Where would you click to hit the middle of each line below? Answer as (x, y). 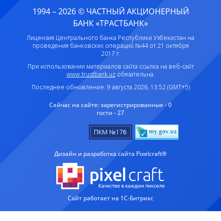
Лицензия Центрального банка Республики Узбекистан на (110, 38)
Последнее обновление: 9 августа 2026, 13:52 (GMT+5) (110, 87)
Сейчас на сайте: (75, 105)
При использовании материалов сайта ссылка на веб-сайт (110, 67)
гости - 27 (110, 113)
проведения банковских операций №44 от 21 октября (110, 46)
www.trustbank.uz (91, 74)
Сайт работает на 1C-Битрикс (110, 198)
